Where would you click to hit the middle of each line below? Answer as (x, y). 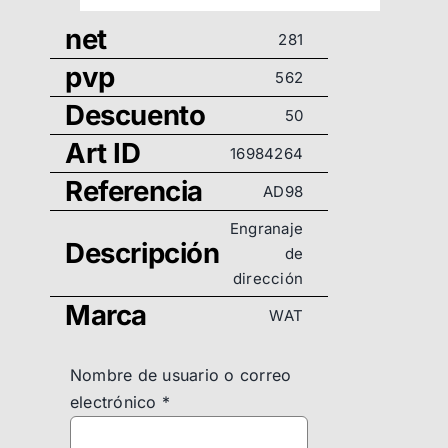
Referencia (134, 191)
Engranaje (266, 229)
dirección (267, 279)
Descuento (135, 115)
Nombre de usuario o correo (181, 375)
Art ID (103, 153)
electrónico (116, 402)
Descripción (142, 253)
